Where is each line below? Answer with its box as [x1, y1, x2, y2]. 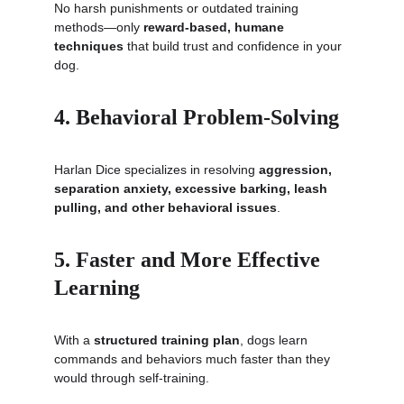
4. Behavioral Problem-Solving [54, 106, 339, 129]
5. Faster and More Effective [54, 248, 326, 271]
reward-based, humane [143, 20, 288, 34]
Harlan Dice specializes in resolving [54, 162, 259, 177]
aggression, [259, 162, 335, 177]
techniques [54, 39, 124, 53]
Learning [54, 276, 140, 299]
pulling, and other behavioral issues [54, 200, 277, 215]
